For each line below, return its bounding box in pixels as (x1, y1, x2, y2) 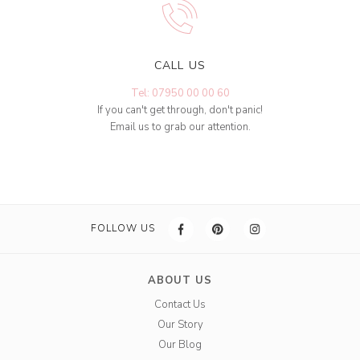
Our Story (157, 317, 203, 333)
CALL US (154, 58, 206, 74)
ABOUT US (148, 273, 212, 288)
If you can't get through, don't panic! (97, 103, 263, 118)
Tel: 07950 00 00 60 (130, 86, 230, 101)
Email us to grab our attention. (109, 120, 251, 135)
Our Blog (158, 337, 202, 353)
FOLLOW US (90, 222, 155, 235)
